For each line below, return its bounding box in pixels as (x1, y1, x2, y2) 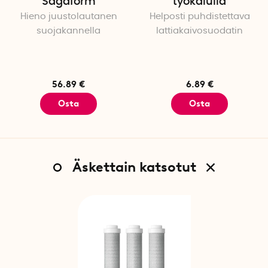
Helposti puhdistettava (149, 12, 250, 22)
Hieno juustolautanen (20, 12, 117, 22)
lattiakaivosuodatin (156, 26, 243, 36)
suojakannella (36, 26, 100, 36)
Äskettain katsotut (72, 159, 196, 175)
